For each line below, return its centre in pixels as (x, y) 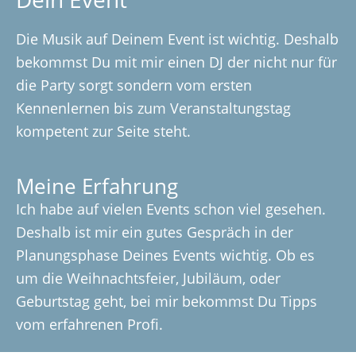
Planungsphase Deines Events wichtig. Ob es (165, 255)
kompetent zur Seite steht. (103, 131)
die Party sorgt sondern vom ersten (134, 85)
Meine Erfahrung (97, 186)
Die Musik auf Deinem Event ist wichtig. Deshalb (177, 39)
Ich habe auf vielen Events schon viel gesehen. (171, 209)
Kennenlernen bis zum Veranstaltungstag (153, 108)
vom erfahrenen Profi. (89, 324)
